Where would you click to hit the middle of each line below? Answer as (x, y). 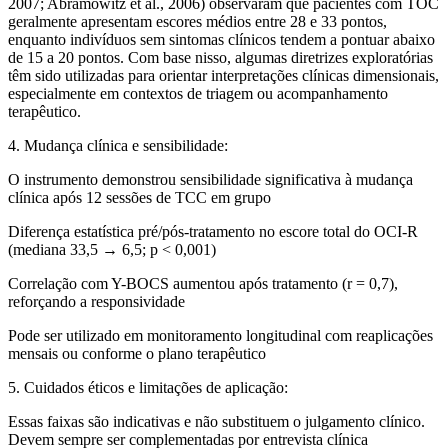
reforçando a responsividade (96, 301)
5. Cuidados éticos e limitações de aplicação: (148, 387)
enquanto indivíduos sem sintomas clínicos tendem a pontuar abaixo (221, 39)
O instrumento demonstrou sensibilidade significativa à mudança (210, 179)
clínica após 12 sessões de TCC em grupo (139, 197)
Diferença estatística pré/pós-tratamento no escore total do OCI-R (213, 231)
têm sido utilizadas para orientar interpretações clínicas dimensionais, (223, 75)
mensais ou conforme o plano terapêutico (137, 353)
